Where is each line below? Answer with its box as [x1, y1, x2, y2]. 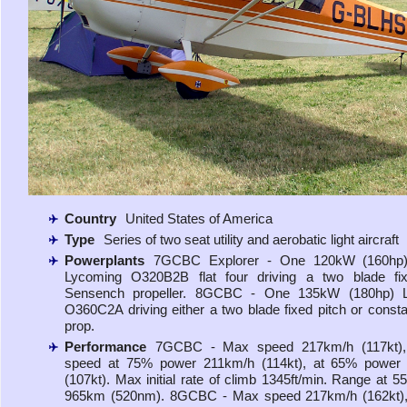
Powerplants [65, 252, 144, 268]
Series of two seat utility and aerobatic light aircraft [104, 231, 399, 247]
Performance [65, 338, 146, 354]
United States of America [125, 210, 273, 226]
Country [65, 210, 116, 226]
